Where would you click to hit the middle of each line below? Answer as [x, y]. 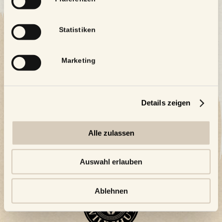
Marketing [79, 60]
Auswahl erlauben [111, 162]
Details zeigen [166, 103]
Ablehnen [111, 191]
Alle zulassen [111, 133]
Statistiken [77, 30]
